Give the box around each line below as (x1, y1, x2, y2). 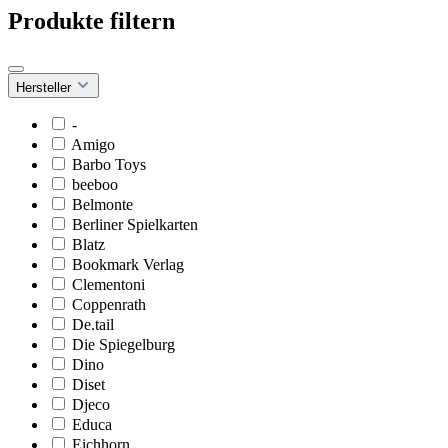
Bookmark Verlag (72, 255, 184, 273)
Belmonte (72, 195, 133, 213)
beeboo (72, 175, 118, 193)
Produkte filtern (8, 7, 175, 34)
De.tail (72, 315, 114, 333)
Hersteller (16, 79, 75, 95)
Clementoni (72, 275, 145, 293)
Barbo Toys (72, 155, 146, 173)
